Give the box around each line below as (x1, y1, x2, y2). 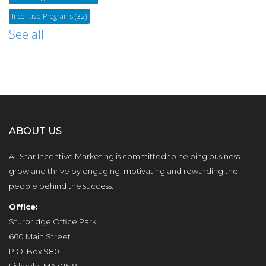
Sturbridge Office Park (9, 217, 96, 226)
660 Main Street (9, 232, 71, 241)
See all (9, 26, 44, 42)
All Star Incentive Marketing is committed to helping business (9, 151, 240, 161)
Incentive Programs (12, 11, 75, 21)
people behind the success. (9, 181, 113, 191)
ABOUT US (9, 125, 62, 137)
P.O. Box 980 (9, 246, 59, 256)
